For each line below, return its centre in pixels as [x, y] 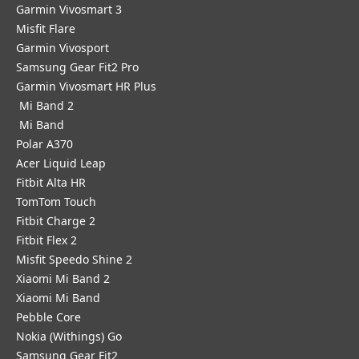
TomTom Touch [56, 202]
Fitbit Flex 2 [46, 240]
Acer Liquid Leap [61, 163]
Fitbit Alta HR [51, 182]
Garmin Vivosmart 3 [69, 9]
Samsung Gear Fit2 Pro [77, 67]
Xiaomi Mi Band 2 [63, 278]
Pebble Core [48, 317]
